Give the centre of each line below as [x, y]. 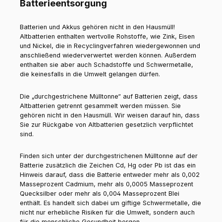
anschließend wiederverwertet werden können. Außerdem [108, 55]
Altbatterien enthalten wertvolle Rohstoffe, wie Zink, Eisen [107, 37]
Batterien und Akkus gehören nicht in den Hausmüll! [97, 27]
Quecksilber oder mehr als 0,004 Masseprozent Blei [100, 194]
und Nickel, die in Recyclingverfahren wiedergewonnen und [110, 46]
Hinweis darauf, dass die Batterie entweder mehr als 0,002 [110, 175]
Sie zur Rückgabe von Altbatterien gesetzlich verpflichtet [107, 124]
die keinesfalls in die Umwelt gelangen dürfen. [90, 74]
